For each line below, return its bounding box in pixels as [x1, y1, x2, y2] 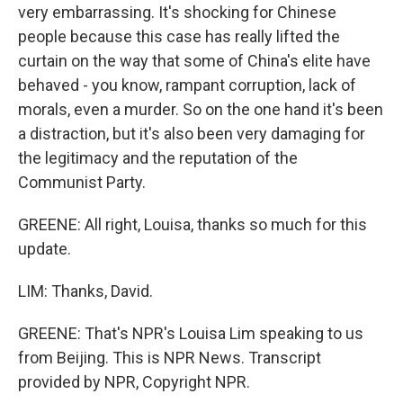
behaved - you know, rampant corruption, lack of [18, 76, 356, 94]
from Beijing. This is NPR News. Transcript [18, 348, 321, 367]
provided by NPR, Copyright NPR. [18, 372, 250, 391]
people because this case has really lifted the [18, 27, 340, 46]
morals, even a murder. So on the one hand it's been [18, 100, 383, 119]
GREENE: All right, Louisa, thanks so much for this [18, 215, 367, 234]
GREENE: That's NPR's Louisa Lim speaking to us [18, 324, 363, 343]
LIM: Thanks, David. [18, 282, 153, 300]
